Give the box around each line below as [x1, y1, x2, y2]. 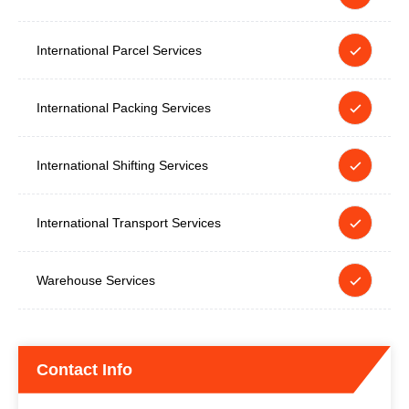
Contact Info [37, 360, 132, 379]
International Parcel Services [37, 42, 202, 58]
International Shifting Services [37, 157, 208, 173]
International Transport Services [37, 215, 221, 230]
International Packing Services [37, 100, 211, 115]
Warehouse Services [37, 272, 155, 288]
